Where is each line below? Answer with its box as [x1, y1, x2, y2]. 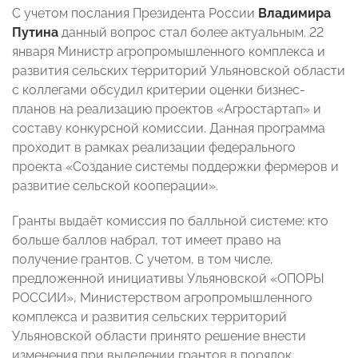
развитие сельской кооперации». [12, 178, 218, 194]
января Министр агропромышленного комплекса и [12, 44, 325, 60]
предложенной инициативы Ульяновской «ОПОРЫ [12, 271, 324, 287]
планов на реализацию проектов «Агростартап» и [12, 101, 321, 117]
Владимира [258, 6, 331, 22]
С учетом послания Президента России [12, 6, 258, 22]
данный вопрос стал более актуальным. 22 [58, 25, 324, 41]
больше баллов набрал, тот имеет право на [12, 233, 281, 249]
